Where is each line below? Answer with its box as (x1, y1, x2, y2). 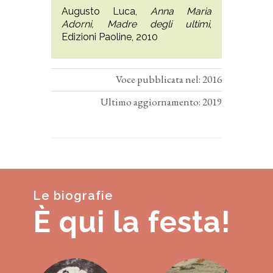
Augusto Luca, (62, 5, 151, 17)
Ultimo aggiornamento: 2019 (101, 94, 222, 108)
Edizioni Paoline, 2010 (62, 30, 158, 43)
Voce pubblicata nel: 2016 (116, 72, 222, 86)
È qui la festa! (32, 204, 231, 239)
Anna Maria (150, 5, 212, 17)
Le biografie (32, 188, 113, 203)
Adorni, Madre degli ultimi (62, 18, 210, 30)
